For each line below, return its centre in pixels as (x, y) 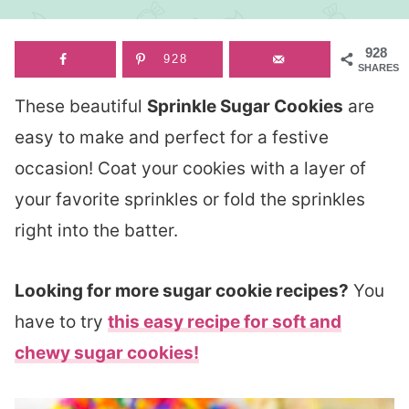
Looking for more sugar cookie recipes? (182, 291)
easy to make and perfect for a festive (172, 137)
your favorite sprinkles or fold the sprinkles (190, 199)
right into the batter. (96, 231)
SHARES (378, 68)
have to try (61, 322)
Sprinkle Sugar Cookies (245, 106)
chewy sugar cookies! (107, 353)
